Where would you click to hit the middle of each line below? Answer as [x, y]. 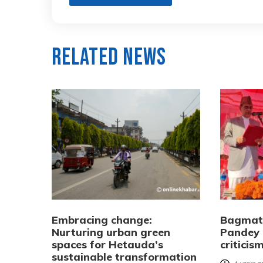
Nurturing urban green [111, 232]
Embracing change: [102, 220]
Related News [109, 57]
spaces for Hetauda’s [107, 244]
